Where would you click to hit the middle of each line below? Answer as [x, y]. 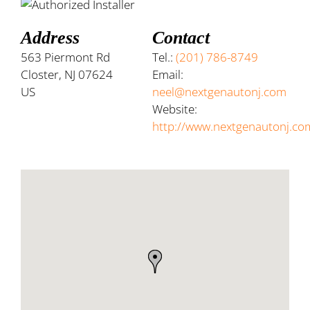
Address [50, 38]
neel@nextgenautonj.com [220, 92]
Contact [181, 38]
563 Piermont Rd [65, 57]
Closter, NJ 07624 [67, 74]
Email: [168, 74]
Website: [175, 109]
